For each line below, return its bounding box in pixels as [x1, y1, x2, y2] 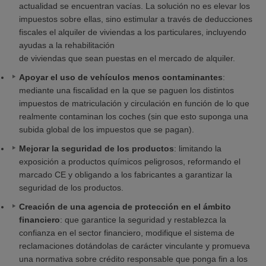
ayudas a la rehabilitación [19, 40, 115, 50]
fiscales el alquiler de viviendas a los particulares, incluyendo [19, 27, 246, 37]
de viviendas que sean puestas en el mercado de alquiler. [19, 53, 235, 63]
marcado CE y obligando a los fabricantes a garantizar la [19, 170, 232, 179]
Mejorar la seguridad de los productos [19, 144, 174, 153]
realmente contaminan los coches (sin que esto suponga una [19, 112, 248, 121]
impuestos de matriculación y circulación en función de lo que [19, 99, 249, 108]
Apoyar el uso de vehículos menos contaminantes [19, 72, 223, 82]
